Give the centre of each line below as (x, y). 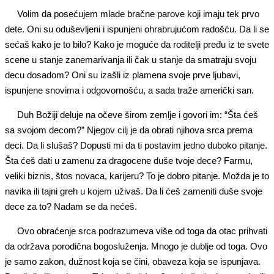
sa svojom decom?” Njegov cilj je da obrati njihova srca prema (129, 130)
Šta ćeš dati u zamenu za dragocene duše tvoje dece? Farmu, (129, 161)
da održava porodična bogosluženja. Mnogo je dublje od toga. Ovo (136, 246)
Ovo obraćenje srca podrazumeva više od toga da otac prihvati (142, 231)
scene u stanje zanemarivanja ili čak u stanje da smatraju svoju (131, 60)
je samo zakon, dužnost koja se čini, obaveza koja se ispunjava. (133, 261)
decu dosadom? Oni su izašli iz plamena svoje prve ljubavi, (123, 75)
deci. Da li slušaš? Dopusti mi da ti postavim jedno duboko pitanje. (136, 145)
